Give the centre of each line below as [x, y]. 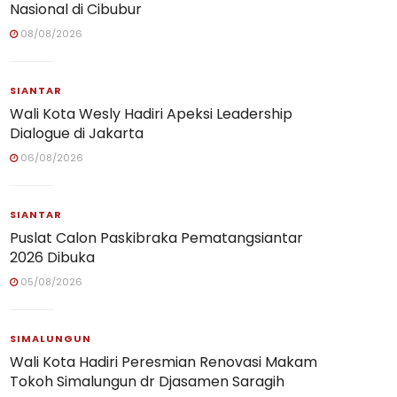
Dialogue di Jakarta [77, 133]
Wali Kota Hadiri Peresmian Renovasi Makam [163, 362]
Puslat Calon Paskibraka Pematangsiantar [156, 238]
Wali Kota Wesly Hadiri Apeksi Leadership [151, 114]
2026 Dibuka [52, 257]
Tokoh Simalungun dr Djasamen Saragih [147, 381]
